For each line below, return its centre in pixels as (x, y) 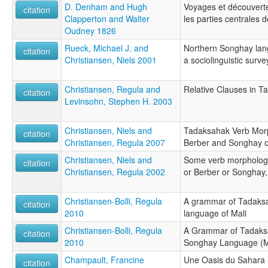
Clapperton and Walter (107, 18)
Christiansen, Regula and (112, 89)
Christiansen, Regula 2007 (115, 142)
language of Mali (215, 213)
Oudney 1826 (90, 30)
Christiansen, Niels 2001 (111, 60)
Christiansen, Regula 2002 (115, 171)
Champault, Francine (104, 259)
